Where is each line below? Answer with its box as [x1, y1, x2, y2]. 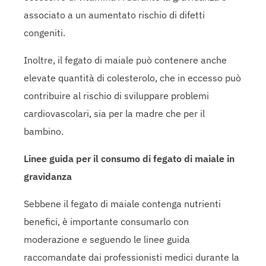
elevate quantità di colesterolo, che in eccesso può [24, 71, 241, 84]
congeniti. [24, 26, 65, 39]
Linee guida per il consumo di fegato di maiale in [24, 152, 235, 164]
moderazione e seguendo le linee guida [24, 233, 190, 245]
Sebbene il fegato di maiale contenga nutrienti [24, 197, 221, 210]
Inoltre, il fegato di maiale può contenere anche [24, 53, 227, 66]
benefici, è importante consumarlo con [24, 215, 189, 227]
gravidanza [24, 170, 72, 182]
